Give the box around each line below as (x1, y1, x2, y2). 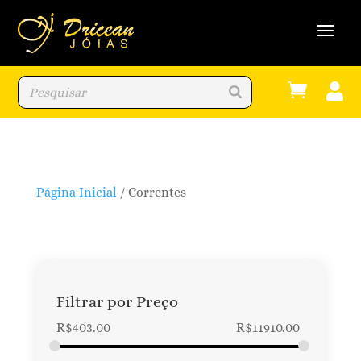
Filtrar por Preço (56, 292, 178, 311)
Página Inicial (35, 184, 117, 200)
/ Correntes (116, 184, 186, 200)
